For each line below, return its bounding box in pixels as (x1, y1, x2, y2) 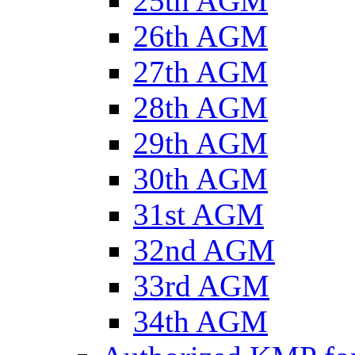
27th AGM (133, 54, 268, 89)
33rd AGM (133, 268, 269, 303)
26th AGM (133, 18, 268, 53)
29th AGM (133, 125, 268, 160)
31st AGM (133, 197, 264, 231)
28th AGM (133, 90, 268, 124)
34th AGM (133, 303, 268, 338)
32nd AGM (133, 232, 275, 267)
